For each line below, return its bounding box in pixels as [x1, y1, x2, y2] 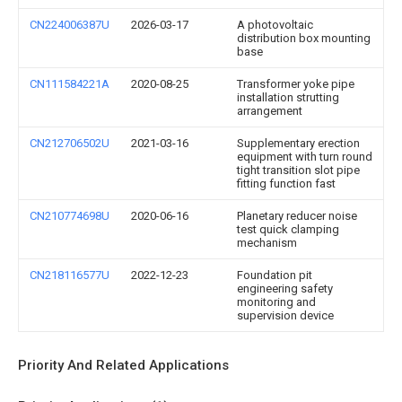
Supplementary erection [237, 136, 360, 150]
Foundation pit [237, 268, 312, 282]
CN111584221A [30, 77, 109, 91]
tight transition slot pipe [237, 163, 360, 177]
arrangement [237, 104, 302, 118]
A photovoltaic [237, 18, 313, 31]
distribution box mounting [237, 31, 371, 45]
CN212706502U [30, 136, 109, 150]
